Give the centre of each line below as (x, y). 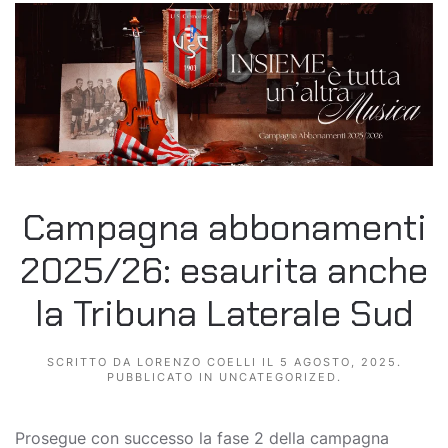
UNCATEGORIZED (277, 377)
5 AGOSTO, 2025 (338, 362)
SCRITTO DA (91, 362)
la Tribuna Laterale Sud (224, 314)
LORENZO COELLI (196, 362)
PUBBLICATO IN (162, 377)
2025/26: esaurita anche (224, 271)
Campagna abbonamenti (224, 228)
